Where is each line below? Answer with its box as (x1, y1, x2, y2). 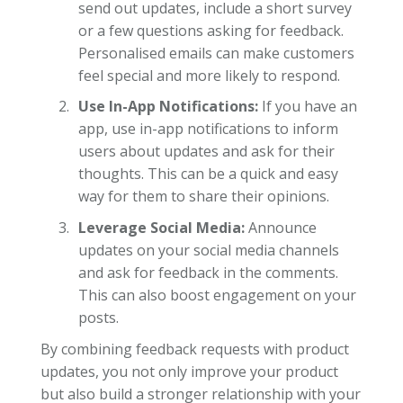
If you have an (257, 96, 357, 117)
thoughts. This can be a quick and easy (77, 164, 338, 184)
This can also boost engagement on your (77, 284, 356, 305)
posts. (77, 307, 119, 327)
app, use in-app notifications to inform (77, 119, 338, 139)
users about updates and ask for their (77, 141, 335, 162)
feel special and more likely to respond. (77, 65, 340, 85)
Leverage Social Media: (77, 217, 245, 237)
